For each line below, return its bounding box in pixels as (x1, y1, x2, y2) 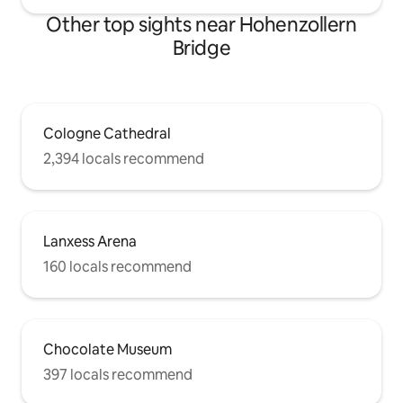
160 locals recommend (43, 257, 192, 276)
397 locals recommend (43, 365, 193, 384)
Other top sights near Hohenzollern (46, 12, 357, 38)
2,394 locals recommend (43, 149, 204, 168)
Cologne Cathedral (43, 124, 171, 143)
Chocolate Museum (43, 340, 172, 359)
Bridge (172, 35, 231, 61)
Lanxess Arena (43, 232, 137, 251)
